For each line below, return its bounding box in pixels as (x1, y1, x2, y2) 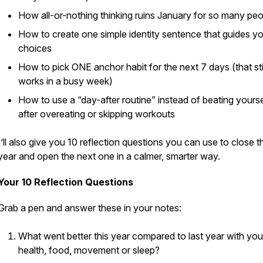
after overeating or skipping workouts (18, 108, 175, 120)
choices (18, 42, 52, 54)
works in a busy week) (18, 75, 113, 87)
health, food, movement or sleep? (18, 244, 160, 256)
